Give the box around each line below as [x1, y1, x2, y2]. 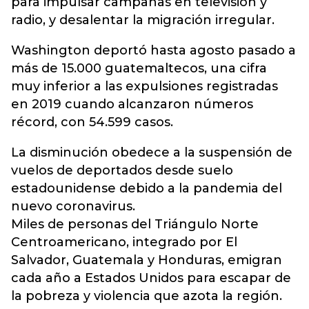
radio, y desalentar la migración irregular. [11, 12, 275, 28]
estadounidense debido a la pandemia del [11, 181, 282, 196]
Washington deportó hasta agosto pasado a [11, 43, 296, 58]
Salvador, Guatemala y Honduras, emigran [11, 252, 282, 268]
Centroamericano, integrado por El [11, 235, 237, 250]
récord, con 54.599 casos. [11, 114, 173, 130]
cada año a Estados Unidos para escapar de [11, 270, 291, 286]
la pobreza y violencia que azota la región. [11, 288, 282, 303]
